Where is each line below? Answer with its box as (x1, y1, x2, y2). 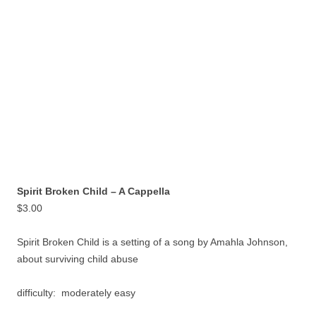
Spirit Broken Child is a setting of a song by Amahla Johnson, (17, 236, 288, 248)
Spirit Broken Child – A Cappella (17, 186, 170, 197)
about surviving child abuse (17, 253, 138, 265)
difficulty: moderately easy (17, 287, 135, 298)
